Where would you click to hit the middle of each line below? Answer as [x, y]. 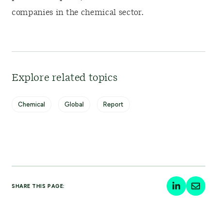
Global [74, 104]
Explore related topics [65, 78]
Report [113, 104]
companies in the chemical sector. [78, 13]
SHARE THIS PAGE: [38, 186]
